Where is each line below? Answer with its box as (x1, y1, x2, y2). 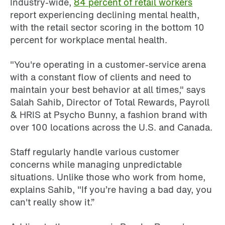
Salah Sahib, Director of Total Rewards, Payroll (10, 95, 209, 108)
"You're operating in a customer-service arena (10, 57, 206, 71)
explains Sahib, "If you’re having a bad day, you (10, 182, 212, 196)
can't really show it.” (10, 195, 97, 208)
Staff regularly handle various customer (10, 145, 179, 158)
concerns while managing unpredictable (10, 157, 182, 171)
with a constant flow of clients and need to (10, 70, 191, 83)
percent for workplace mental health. (10, 33, 167, 46)
